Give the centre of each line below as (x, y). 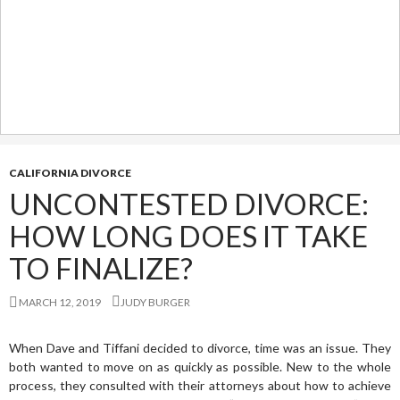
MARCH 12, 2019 (60, 302)
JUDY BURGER (155, 302)
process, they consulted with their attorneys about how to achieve (200, 385)
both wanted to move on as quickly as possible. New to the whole (200, 367)
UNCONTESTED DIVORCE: (189, 204)
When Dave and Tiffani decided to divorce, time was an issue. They (200, 348)
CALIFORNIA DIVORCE (70, 173)
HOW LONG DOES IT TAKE (188, 236)
